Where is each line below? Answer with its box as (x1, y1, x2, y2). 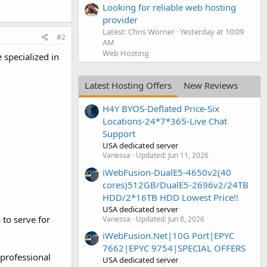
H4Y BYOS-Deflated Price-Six (103, 103, 219, 115)
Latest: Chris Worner (103, 26, 175, 37)
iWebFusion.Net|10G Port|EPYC (103, 229, 234, 241)
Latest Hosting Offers (85, 79, 172, 91)
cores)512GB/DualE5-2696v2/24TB (103, 178, 249, 191)
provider (103, 13, 138, 26)
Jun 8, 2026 (168, 213, 204, 224)
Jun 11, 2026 (168, 150, 209, 161)
